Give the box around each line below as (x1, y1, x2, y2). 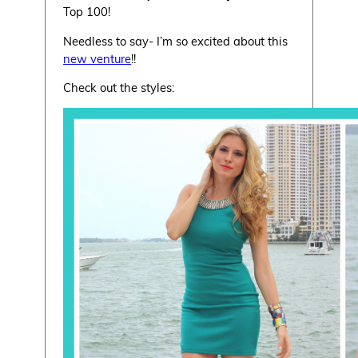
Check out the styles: (63, 79, 175, 96)
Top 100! (63, 3, 111, 20)
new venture (63, 50, 132, 66)
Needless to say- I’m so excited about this (63, 32, 288, 49)
